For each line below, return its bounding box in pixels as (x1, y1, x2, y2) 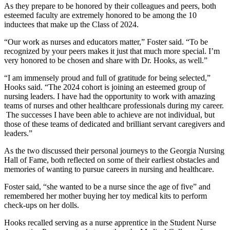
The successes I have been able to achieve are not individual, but (4, 110, 215, 120)
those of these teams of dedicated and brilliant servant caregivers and (4, 120, 225, 129)
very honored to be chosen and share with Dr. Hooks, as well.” (4, 56, 207, 65)
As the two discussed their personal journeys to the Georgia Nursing (4, 146, 224, 156)
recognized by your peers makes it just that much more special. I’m (4, 47, 220, 56)
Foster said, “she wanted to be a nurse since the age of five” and (4, 182, 210, 191)
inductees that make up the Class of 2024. (4, 20, 139, 29)
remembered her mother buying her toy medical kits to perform (4, 191, 207, 201)
